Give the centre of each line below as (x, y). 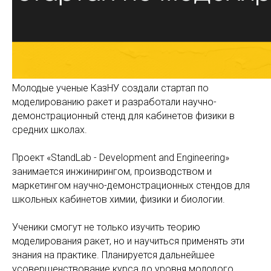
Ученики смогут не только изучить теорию (106, 227)
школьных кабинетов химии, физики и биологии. (119, 199)
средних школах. (50, 130)
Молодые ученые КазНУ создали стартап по (110, 88)
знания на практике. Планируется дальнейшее (113, 255)
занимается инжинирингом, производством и (112, 171)
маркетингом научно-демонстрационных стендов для (131, 185)
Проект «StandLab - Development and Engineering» (121, 158)
